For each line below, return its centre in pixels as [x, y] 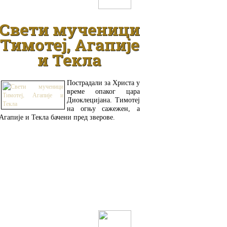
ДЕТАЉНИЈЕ [44, 218]
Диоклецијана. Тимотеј [103, 100]
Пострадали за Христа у [103, 83]
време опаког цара [103, 91]
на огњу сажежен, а [103, 108]
